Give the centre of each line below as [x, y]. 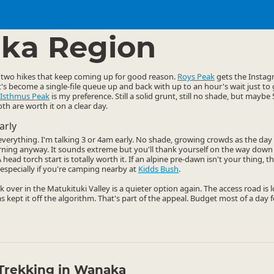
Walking [41, 23]
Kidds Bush [158, 169]
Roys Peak [196, 76]
